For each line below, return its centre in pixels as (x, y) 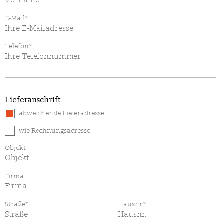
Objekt (15, 147)
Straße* (17, 203)
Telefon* (18, 46)
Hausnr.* (132, 203)
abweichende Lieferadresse (61, 113)
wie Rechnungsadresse (55, 130)
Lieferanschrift (33, 99)
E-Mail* (16, 18)
